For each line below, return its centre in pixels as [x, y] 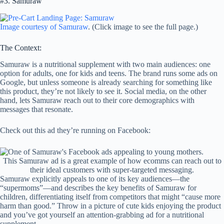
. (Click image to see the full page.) [143, 27]
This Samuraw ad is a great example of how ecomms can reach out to [112, 161]
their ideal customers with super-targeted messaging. [112, 170]
